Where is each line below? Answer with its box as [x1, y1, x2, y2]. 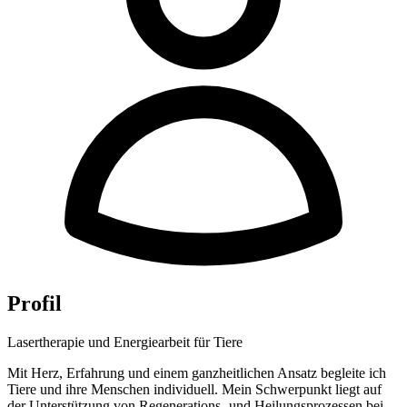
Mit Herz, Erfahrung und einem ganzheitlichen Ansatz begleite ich [7, 365, 386, 382]
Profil [7, 292, 62, 316]
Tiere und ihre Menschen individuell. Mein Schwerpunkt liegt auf [7, 382, 382, 398]
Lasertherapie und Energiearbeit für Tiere [7, 334, 243, 351]
